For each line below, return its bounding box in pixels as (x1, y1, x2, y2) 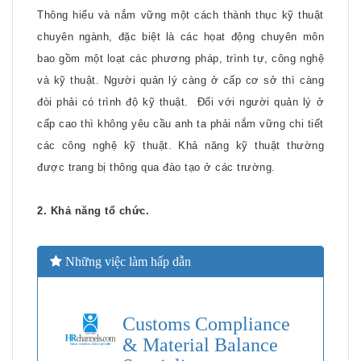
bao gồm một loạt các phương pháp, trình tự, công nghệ (37, 52, 324, 64)
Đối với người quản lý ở (197, 96, 325, 108)
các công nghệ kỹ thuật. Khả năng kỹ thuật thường (37, 139, 324, 151)
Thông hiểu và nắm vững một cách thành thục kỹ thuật (37, 9, 324, 21)
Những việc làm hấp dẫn (62, 255, 191, 268)
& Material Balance (122, 334, 278, 355)
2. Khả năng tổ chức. (37, 205, 149, 217)
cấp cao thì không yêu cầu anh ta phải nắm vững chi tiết (37, 118, 324, 130)
